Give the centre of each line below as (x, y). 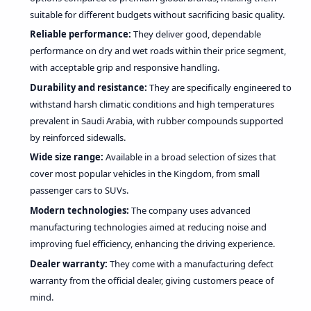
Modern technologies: (79, 210)
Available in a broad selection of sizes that (190, 157)
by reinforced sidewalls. (78, 137)
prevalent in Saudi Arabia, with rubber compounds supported (157, 120)
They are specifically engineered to (219, 87)
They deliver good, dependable (196, 34)
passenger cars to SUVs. (79, 191)
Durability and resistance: (89, 87)
